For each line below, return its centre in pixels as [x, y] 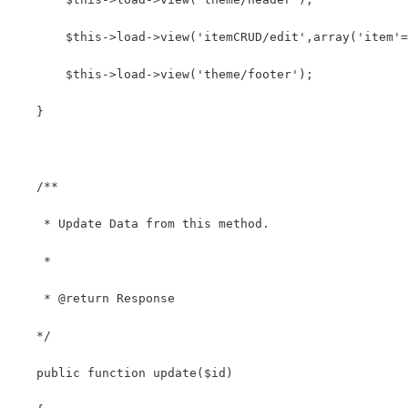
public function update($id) [124, 372]
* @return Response [95, 298]
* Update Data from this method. [142, 223]
